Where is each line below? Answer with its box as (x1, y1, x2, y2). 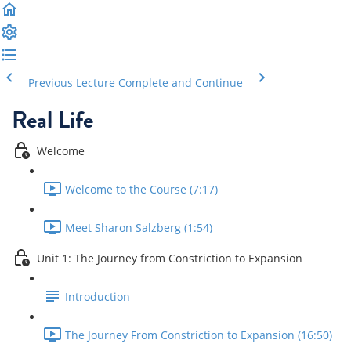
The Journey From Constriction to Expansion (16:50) (65, 327, 332, 343)
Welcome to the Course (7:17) (65, 182, 218, 197)
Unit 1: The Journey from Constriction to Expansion (37, 251, 302, 266)
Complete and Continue (118, 75, 243, 90)
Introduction (65, 289, 130, 305)
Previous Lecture (28, 75, 115, 90)
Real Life (12, 103, 93, 137)
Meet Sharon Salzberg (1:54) (65, 220, 212, 236)
